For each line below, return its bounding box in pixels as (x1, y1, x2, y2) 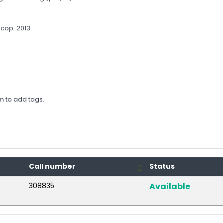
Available (149, 180, 190, 192)
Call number (29, 161, 76, 171)
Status (149, 161, 175, 171)
